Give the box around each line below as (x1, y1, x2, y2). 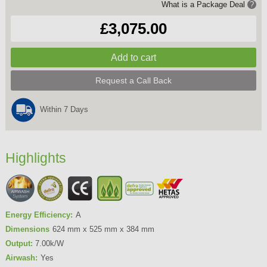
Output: (5, 238, 33, 248)
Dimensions (5, 224, 49, 234)
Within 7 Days (39, 104, 88, 114)
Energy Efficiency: (5, 210, 73, 219)
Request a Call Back (95, 75, 172, 85)
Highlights (5, 150, 66, 166)
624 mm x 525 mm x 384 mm (52, 224, 154, 234)
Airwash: (5, 253, 38, 262)
